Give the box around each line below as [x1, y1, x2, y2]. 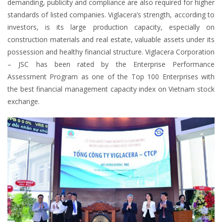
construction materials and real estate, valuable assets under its [7, 35, 215, 45]
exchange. [7, 97, 40, 107]
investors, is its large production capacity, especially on [7, 22, 215, 32]
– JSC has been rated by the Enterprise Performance [7, 59, 215, 69]
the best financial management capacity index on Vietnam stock [7, 84, 215, 94]
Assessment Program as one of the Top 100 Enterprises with [7, 72, 215, 82]
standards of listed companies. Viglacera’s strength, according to [7, 10, 215, 20]
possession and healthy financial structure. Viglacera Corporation [7, 47, 215, 57]
